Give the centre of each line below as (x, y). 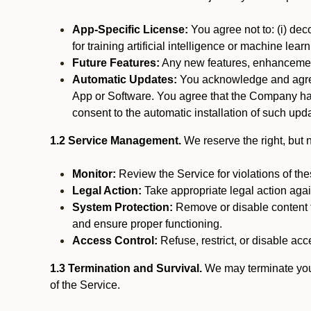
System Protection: (123, 207)
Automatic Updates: (125, 79)
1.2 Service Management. (116, 141)
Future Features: (116, 63)
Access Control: (115, 241)
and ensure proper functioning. (147, 224)
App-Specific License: (130, 30)
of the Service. (85, 285)
